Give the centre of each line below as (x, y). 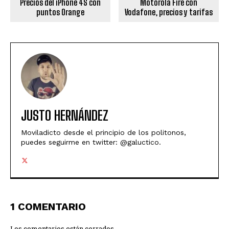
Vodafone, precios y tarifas (169, 12)
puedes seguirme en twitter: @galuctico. (91, 142)
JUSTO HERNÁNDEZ (65, 116)
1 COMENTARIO (48, 207)
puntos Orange (60, 12)
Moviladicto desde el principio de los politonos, (104, 133)
